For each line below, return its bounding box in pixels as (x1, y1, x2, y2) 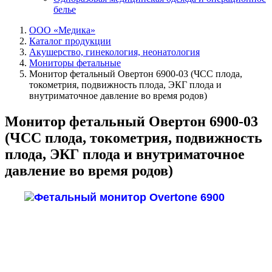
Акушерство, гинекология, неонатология (29, 47, 200, 57)
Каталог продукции (29, 36, 111, 46)
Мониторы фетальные (29, 58, 121, 68)
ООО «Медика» (29, 25, 95, 35)
